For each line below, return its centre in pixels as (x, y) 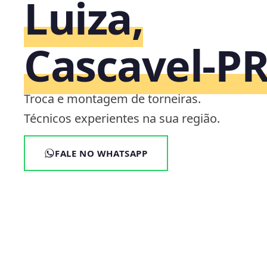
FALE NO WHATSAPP (101, 153)
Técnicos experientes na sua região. (122, 118)
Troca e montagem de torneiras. (112, 98)
